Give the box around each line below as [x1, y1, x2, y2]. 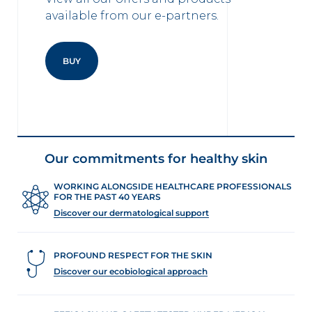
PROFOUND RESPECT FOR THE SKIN [54, 250, 212, 260]
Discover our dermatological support [54, 207, 209, 218]
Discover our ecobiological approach [54, 266, 208, 276]
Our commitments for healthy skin [45, 150, 267, 166]
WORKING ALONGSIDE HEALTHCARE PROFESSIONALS [54, 180, 292, 192]
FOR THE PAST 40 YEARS [54, 191, 161, 202]
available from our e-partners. [45, 8, 219, 22]
